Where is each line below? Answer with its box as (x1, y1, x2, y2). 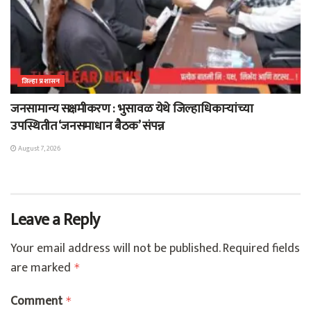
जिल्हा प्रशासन (22, 76, 60, 87)
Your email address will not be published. (10, 238, 220, 260)
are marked (10, 258, 74, 279)
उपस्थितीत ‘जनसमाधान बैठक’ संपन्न (10, 116, 165, 137)
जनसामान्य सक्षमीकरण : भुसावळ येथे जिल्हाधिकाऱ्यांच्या (10, 99, 253, 120)
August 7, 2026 (17, 143, 60, 155)
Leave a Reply (10, 206, 100, 235)
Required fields (223, 238, 300, 260)
